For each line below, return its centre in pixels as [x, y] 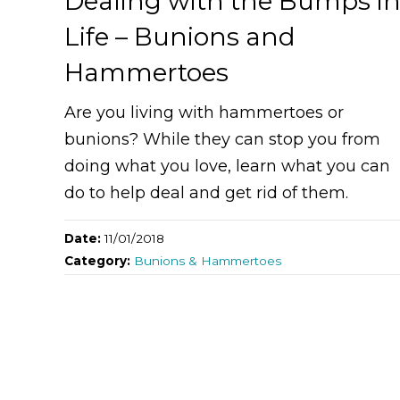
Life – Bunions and [180, 36]
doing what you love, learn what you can [227, 166]
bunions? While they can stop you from [222, 139]
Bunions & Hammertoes [208, 260]
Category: [99, 260]
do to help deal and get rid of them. [206, 192]
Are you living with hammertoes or [204, 112]
